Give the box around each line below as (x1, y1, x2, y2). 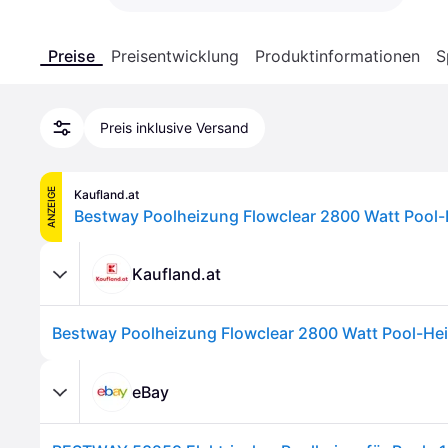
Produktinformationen (255, 46, 420, 66)
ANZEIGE (45, 186, 57, 228)
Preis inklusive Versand (100, 119, 249, 136)
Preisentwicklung (111, 46, 239, 66)
